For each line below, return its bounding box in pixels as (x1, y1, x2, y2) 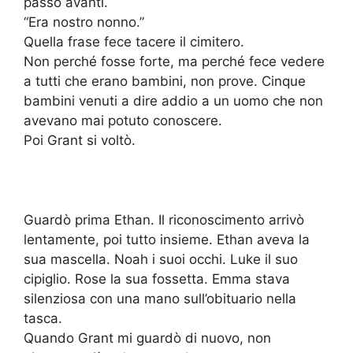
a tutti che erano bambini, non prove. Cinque (24, 73, 306, 90)
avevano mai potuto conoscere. (24, 113, 222, 129)
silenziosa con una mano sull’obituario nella (24, 291, 296, 307)
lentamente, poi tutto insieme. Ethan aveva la (24, 232, 310, 248)
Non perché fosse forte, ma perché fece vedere (24, 54, 325, 70)
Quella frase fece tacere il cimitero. (24, 34, 244, 50)
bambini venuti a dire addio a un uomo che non (24, 93, 323, 110)
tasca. (24, 310, 62, 327)
